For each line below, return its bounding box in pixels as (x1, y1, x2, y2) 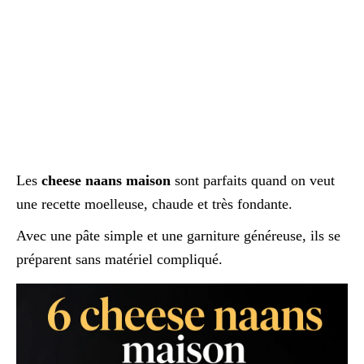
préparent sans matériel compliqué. (16, 251, 223, 267)
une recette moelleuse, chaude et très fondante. (16, 196, 292, 212)
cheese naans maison (41, 172, 171, 188)
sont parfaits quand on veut (171, 172, 335, 188)
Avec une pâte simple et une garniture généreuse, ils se (16, 227, 340, 244)
